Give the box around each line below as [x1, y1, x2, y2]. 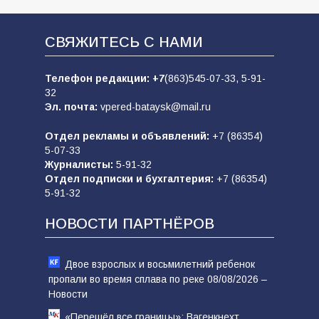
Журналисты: [44, 159, 113, 170]
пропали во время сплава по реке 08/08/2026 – [48, 273, 267, 285]
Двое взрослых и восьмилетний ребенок [64, 258, 255, 270]
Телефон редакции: [44, 73, 152, 84]
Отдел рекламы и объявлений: [44, 130, 212, 142]
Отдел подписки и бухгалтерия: [44, 173, 216, 184]
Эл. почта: [44, 101, 100, 113]
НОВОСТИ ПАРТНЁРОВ [44, 216, 214, 231]
